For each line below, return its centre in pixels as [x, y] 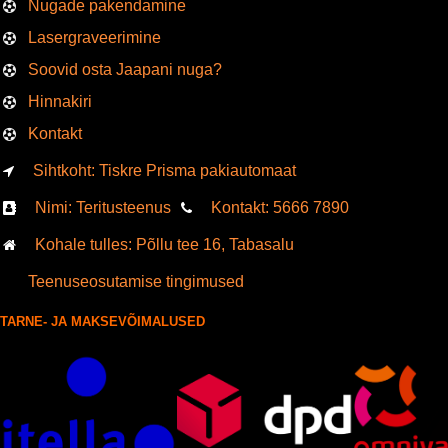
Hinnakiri [59, 102]
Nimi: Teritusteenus [103, 208]
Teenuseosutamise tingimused [136, 282]
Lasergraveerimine [94, 38]
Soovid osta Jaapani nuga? [124, 70]
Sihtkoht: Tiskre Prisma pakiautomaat [164, 171]
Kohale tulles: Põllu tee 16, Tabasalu [164, 245]
